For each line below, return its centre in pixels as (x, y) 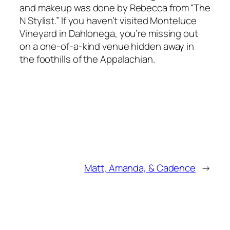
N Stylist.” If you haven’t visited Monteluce (108, 21)
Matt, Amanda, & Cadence (140, 168)
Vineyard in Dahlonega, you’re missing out (109, 34)
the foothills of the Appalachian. (87, 59)
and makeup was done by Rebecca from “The (115, 8)
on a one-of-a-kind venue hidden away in (107, 46)
